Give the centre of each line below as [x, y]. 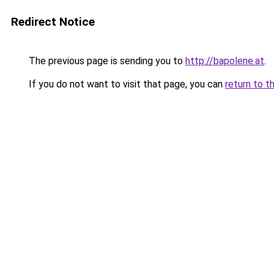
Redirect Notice [53, 22]
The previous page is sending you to [106, 61]
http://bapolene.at [225, 61]
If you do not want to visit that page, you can [126, 84]
